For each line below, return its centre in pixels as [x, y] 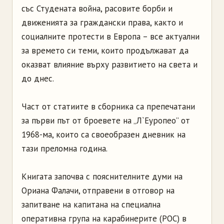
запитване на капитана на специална [91, 204]
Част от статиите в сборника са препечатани [108, 106]
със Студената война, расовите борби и [97, 8]
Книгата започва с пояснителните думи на [102, 176]
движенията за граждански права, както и [102, 22]
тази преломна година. [64, 148]
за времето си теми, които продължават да [105, 50]
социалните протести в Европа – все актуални [110, 36]
